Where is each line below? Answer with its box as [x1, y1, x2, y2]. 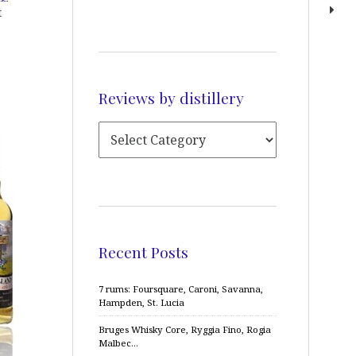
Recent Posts [99, 241, 188, 262]
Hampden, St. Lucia [99, 296, 184, 308]
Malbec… [99, 337, 138, 349]
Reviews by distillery [99, 87, 244, 108]
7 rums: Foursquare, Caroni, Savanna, [99, 283, 263, 295]
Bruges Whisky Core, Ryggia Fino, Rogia [99, 323, 271, 335]
